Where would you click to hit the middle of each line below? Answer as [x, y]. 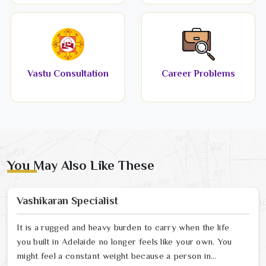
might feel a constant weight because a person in [114, 256]
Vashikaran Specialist [67, 201]
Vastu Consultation [68, 74]
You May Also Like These [81, 166]
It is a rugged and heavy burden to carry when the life [123, 227]
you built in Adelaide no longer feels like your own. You [124, 242]
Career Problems [198, 74]
